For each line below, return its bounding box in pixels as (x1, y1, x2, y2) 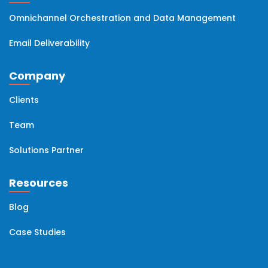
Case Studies (9, 226, 66, 239)
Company (9, 68, 65, 84)
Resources (9, 175, 68, 191)
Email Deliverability (9, 37, 90, 50)
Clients (9, 94, 39, 106)
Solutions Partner (9, 144, 84, 157)
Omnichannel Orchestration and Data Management (9, 12, 236, 25)
